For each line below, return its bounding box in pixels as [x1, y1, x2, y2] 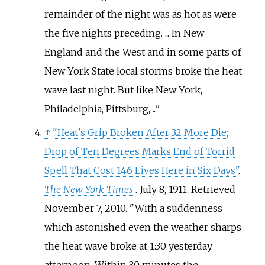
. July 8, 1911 [135, 183, 187, 195]
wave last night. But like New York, [44, 83, 202, 96]
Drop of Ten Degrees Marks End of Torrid [44, 145, 235, 157]
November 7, [44, 202, 102, 214]
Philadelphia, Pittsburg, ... [44, 102, 156, 115]
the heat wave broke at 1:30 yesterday [44, 240, 212, 252]
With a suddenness [134, 202, 222, 214]
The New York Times [44, 183, 133, 195]
